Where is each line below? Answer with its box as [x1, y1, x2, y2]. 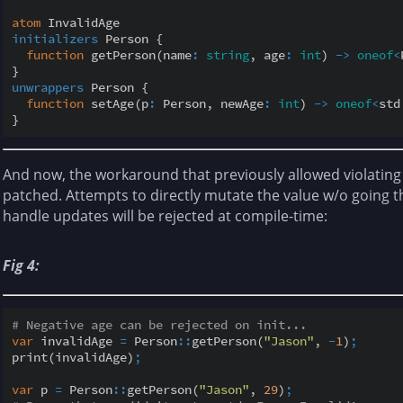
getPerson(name [84, 46, 192, 63]
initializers [12, 30, 98, 47]
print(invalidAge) [12, 348, 134, 365]
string [206, 46, 249, 63]
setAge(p [84, 94, 148, 112]
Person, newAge [156, 94, 264, 112]
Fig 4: [3, 255, 40, 275]
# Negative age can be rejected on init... [12, 316, 307, 333]
